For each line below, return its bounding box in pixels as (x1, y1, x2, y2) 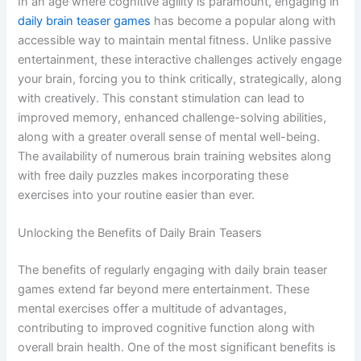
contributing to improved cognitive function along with (18, 320, 316, 335)
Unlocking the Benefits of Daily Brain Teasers (18, 225, 263, 240)
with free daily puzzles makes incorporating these (18, 168, 289, 183)
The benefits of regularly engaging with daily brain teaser (18, 262, 328, 277)
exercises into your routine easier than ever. (18, 187, 255, 202)
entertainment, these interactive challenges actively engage (18, 52, 342, 67)
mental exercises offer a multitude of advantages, (18, 301, 288, 316)
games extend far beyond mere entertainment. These (18, 281, 310, 297)
